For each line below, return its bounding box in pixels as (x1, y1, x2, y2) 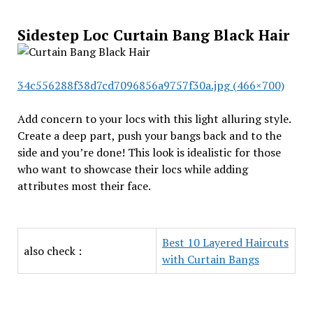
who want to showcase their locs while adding (17, 161, 248, 177)
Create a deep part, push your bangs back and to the (17, 128, 282, 143)
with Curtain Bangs (161, 252, 259, 267)
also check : (23, 243, 82, 259)
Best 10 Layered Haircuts (161, 235, 289, 250)
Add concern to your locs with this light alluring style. (17, 111, 291, 126)
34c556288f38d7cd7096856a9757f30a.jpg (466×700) (17, 78, 284, 93)
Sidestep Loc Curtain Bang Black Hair (17, 25, 289, 45)
